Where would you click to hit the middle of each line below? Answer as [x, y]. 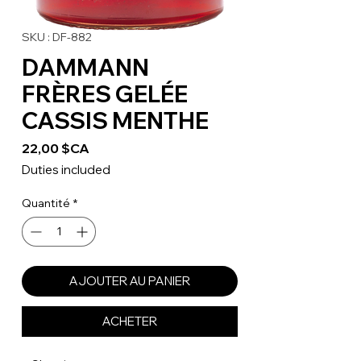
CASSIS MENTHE [115, 121]
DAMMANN [85, 68]
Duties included [66, 170]
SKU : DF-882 [57, 37]
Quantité [46, 203]
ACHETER [130, 322]
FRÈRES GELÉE [105, 94]
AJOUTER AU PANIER [130, 281]
